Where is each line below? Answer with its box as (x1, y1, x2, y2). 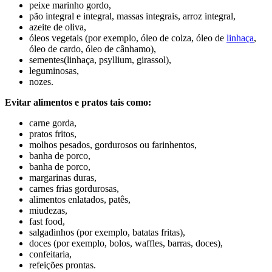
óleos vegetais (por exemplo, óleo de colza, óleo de (29, 33, 226, 44)
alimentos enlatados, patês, (29, 194, 131, 205)
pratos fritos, (29, 129, 76, 140)
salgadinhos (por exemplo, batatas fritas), (29, 227, 185, 238)
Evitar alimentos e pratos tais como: (5, 97, 151, 108)
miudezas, (29, 205, 67, 216)
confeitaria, (29, 249, 72, 260)
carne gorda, (29, 118, 76, 129)
